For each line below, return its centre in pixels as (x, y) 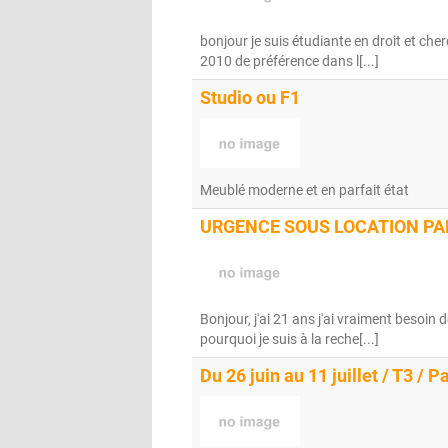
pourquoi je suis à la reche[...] (289, 339)
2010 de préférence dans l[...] (289, 61)
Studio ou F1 (250, 98)
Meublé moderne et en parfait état (304, 190)
